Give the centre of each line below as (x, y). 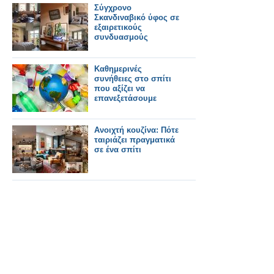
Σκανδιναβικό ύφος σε (137, 18)
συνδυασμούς (121, 37)
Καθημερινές (118, 69)
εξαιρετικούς (118, 28)
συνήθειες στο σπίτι (133, 79)
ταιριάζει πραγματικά (135, 140)
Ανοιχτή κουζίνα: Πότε (136, 130)
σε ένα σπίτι (118, 150)
